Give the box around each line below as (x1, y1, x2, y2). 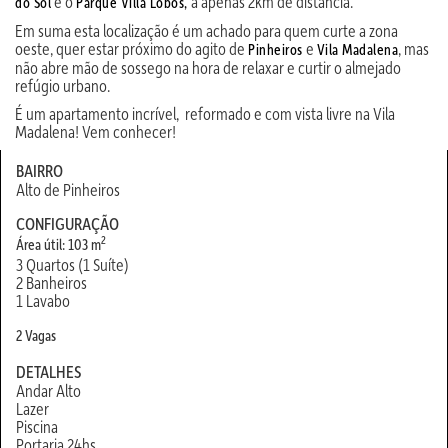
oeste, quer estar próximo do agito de (15, 37, 248, 59)
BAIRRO (16, 159, 63, 181)
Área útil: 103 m (16, 234, 101, 254)
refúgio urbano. (15, 74, 110, 96)
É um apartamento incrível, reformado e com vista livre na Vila (15, 102, 395, 124)
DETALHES (16, 360, 82, 382)
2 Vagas (16, 325, 56, 345)
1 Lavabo (16, 289, 70, 311)
